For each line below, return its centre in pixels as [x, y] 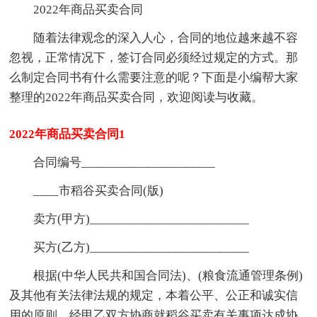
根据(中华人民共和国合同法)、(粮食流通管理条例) [168, 275]
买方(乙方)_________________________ [142, 247]
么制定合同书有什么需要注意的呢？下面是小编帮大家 [154, 77]
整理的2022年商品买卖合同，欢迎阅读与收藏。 [137, 97]
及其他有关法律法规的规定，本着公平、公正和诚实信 [154, 295]
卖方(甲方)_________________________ [142, 219]
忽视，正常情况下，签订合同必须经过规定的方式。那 [154, 57]
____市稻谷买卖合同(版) [99, 190]
